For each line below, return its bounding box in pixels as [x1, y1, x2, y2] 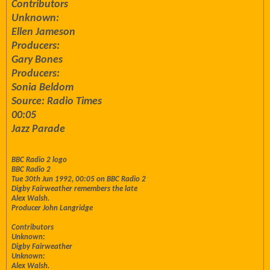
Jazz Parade [11, 124, 65, 135]
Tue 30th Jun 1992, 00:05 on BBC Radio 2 [11, 175, 146, 183]
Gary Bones [11, 54, 63, 66]
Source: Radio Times [11, 96, 102, 107]
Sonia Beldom [11, 82, 74, 93]
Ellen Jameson [11, 27, 75, 38]
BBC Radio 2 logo [11, 156, 67, 164]
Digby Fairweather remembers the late [11, 185, 137, 193]
